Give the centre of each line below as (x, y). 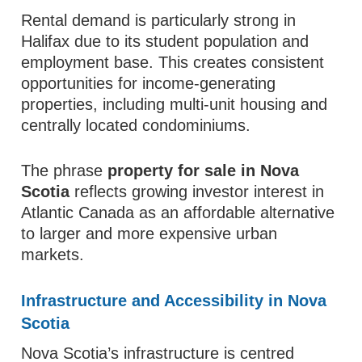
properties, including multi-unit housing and (175, 104)
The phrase (65, 170)
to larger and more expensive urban (149, 234)
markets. (53, 255)
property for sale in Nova (204, 170)
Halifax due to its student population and (165, 41)
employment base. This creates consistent (173, 62)
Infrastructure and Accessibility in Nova (174, 301)
